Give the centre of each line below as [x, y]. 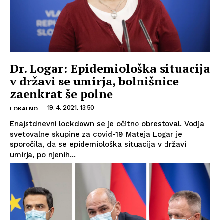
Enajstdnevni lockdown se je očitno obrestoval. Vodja [107, 124]
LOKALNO [24, 109]
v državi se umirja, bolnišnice [94, 81]
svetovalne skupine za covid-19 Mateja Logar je [96, 134]
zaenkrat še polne [61, 94]
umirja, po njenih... [43, 155]
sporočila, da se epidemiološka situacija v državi [98, 145]
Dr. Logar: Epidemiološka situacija [110, 69]
